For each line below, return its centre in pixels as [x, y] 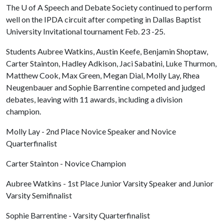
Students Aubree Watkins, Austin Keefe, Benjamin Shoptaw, [107, 51]
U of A [32, 7]
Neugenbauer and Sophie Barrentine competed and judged [105, 87]
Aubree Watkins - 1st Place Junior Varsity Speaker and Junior [110, 183]
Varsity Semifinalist [39, 195]
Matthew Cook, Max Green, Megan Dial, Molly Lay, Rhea [103, 75]
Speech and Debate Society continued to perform [127, 7]
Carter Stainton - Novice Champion [66, 163]
